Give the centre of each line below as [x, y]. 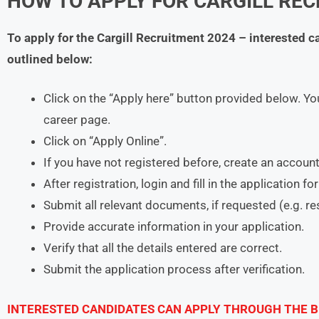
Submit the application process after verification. [174, 269]
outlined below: [50, 59]
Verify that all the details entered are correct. [163, 248]
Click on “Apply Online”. [105, 141]
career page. [77, 120]
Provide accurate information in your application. [174, 226]
